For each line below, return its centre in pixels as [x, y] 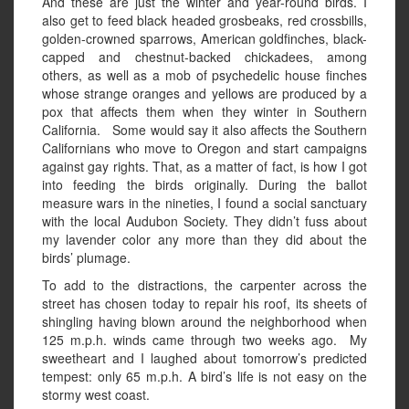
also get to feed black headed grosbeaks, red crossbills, [204, 21]
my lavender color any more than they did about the [204, 240]
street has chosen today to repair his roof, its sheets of [204, 304]
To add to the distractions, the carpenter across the [204, 285]
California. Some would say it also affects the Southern [204, 130]
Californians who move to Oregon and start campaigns [204, 148]
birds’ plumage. [86, 258]
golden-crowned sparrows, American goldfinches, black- [204, 39]
